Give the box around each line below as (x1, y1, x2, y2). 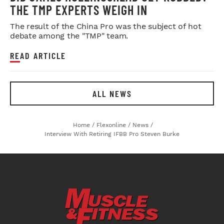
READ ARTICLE (10, 49, 66, 61)
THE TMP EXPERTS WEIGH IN (10, 1, 147, 17)
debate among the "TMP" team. (10, 30, 128, 40)
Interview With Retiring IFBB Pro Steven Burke (44, 130, 179, 137)
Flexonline (96, 121, 126, 128)
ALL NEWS (92, 87, 132, 99)
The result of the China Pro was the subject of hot (10, 21, 201, 31)
